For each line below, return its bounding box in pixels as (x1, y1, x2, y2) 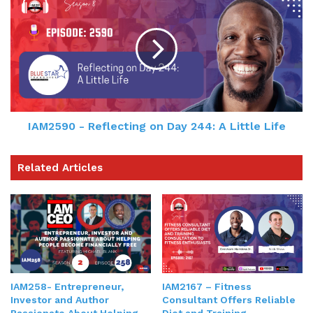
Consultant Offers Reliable (162, 294, 296, 306)
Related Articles (17, 161, 103, 174)
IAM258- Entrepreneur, (10, 281, 124, 293)
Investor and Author (10, 294, 109, 306)
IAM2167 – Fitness (162, 281, 252, 293)
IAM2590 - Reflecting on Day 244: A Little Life (27, 119, 286, 133)
